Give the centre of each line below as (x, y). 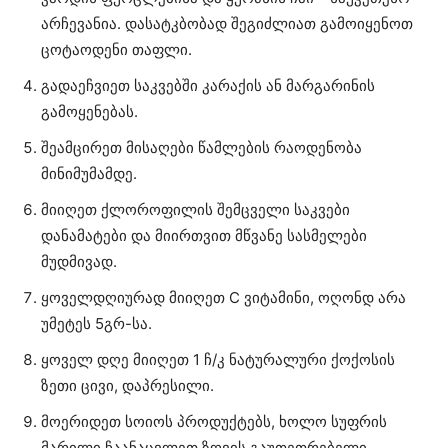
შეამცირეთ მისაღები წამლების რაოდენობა (201, 148)
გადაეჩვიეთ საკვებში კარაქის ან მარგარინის (208, 86)
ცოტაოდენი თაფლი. (116, 50)
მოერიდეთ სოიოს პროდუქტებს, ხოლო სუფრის (214, 422)
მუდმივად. (79, 262)
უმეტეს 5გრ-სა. (96, 324)
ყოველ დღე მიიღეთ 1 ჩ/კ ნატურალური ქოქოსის (218, 360)
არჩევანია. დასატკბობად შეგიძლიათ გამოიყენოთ (227, 24)
